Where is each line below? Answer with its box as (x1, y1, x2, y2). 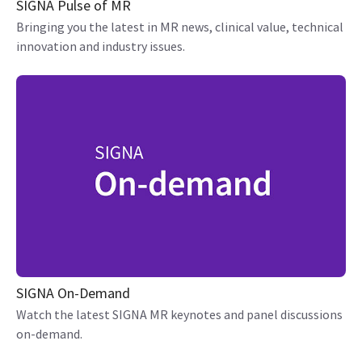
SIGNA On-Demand (16, 284, 130, 303)
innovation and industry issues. (16, 38, 185, 54)
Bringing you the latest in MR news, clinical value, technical (16, 19, 343, 35)
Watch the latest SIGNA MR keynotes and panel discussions (16, 306, 343, 323)
